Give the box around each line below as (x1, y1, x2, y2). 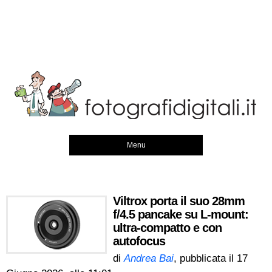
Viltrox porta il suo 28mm (113, 194, 245, 208)
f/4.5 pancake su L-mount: (113, 208, 248, 221)
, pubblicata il (174, 253, 237, 264)
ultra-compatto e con (113, 221, 222, 234)
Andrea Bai (124, 253, 174, 264)
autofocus (113, 234, 165, 248)
